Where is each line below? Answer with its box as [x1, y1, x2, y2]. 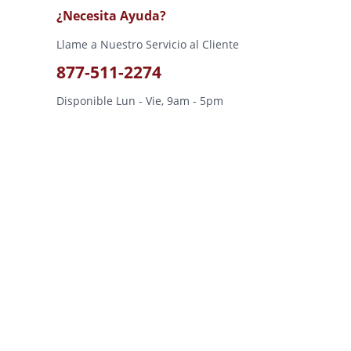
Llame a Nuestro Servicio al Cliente [56, 36, 239, 52]
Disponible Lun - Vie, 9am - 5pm [56, 92, 223, 108]
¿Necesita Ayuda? [56, 6, 166, 24]
